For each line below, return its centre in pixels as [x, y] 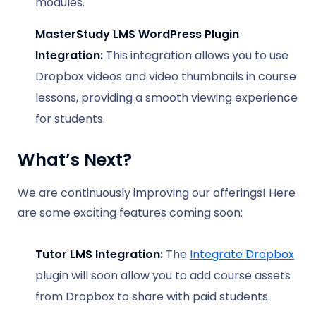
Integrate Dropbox [242, 254]
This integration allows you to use [196, 55]
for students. [70, 119]
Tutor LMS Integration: [99, 254]
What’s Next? [75, 159]
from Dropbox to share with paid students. [153, 296]
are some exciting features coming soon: [130, 212]
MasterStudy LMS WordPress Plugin [137, 34]
